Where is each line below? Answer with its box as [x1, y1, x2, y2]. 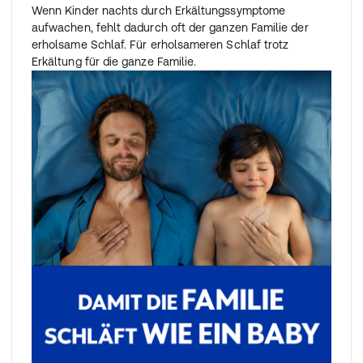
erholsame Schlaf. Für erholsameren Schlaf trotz [32, 37, 289, 51]
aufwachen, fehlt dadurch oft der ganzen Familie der [32, 20, 309, 34]
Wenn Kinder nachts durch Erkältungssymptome [32, 3, 286, 17]
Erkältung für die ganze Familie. [32, 54, 197, 68]
